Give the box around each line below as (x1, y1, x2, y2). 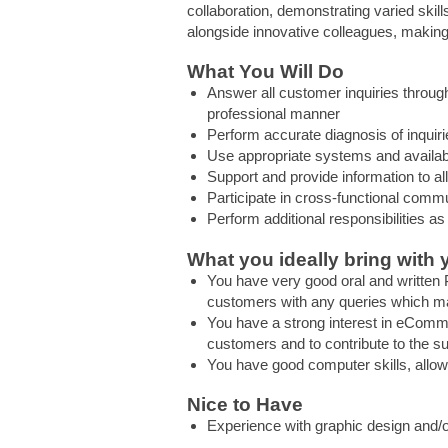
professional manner (207, 105, 340, 122)
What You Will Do (187, 61, 344, 82)
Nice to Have (187, 394, 303, 415)
